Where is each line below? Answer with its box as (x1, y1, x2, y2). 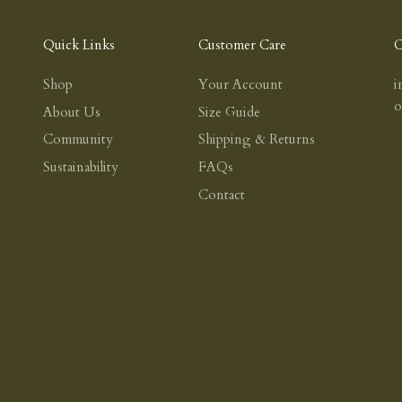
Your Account (197, 74, 283, 93)
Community (43, 130, 113, 149)
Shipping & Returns (197, 130, 315, 149)
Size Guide (197, 102, 260, 121)
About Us (43, 102, 100, 121)
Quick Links (43, 35, 115, 54)
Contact (197, 185, 245, 204)
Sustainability (43, 158, 118, 177)
